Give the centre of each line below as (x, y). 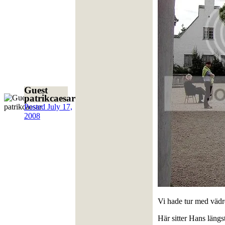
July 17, (60, 106)
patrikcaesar (50, 98)
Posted (36, 106)
